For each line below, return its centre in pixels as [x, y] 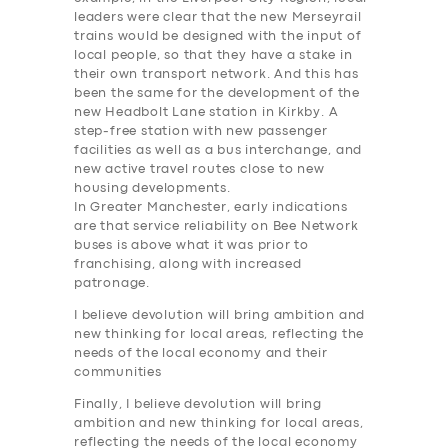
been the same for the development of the [217, 94]
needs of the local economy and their [201, 354]
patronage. [112, 284]
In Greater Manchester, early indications [211, 208]
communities [118, 373]
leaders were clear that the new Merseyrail [218, 18]
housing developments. [152, 189]
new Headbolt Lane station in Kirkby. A [206, 113]
